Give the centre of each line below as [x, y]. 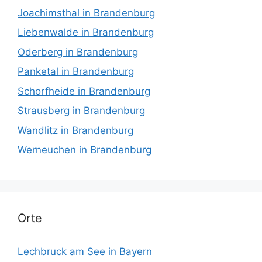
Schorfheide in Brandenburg [84, 91]
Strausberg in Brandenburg [81, 111]
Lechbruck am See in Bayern [85, 251]
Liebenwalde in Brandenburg [86, 32]
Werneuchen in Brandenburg [85, 150]
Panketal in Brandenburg [76, 72]
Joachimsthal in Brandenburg [86, 13]
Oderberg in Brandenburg [78, 52]
